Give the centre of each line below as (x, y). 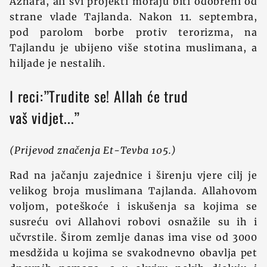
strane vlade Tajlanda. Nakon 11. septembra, (133, 17)
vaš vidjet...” (45, 117)
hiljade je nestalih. (58, 63)
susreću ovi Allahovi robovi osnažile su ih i (133, 222)
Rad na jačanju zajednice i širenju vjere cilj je (133, 175)
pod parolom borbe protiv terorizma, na (133, 32)
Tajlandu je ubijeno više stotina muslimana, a (133, 48)
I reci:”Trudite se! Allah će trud (99, 96)
